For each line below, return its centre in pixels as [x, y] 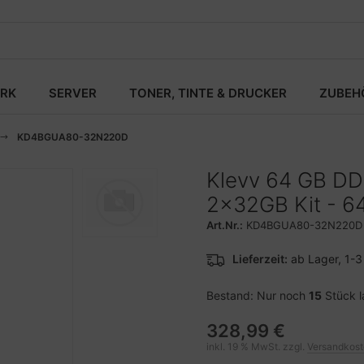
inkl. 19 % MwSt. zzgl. [257, 347]
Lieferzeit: [260, 259]
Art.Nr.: [225, 225]
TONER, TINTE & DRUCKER [208, 93]
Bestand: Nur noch [258, 295]
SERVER [73, 93]
